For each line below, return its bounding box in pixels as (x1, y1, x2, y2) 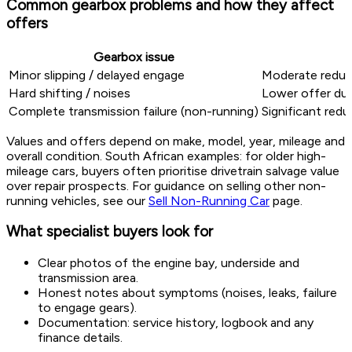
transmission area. (38, 269, 138, 285)
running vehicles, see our (6, 192, 148, 208)
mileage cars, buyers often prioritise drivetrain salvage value (6, 163, 339, 178)
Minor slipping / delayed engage (9, 67, 185, 82)
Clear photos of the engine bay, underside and (38, 255, 299, 270)
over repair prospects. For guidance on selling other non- (6, 178, 326, 193)
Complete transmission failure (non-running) (9, 103, 258, 119)
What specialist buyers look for (6, 222, 213, 241)
